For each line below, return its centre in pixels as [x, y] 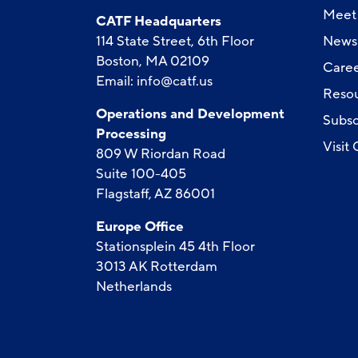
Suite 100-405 [141, 174]
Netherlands [133, 286]
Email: [116, 81]
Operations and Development [190, 114]
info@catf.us [174, 81]
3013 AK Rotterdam [156, 267]
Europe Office [139, 227]
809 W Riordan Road [160, 154]
